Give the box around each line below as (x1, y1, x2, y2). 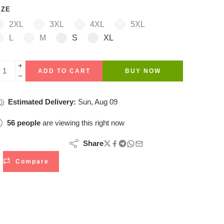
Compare (15, 158, 49, 165)
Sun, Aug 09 (78, 97, 117, 106)
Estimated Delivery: (8, 97, 76, 106)
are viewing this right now (40, 118, 124, 127)
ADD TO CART (37, 67, 90, 74)
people (17, 118, 40, 127)
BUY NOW (124, 67, 161, 74)
